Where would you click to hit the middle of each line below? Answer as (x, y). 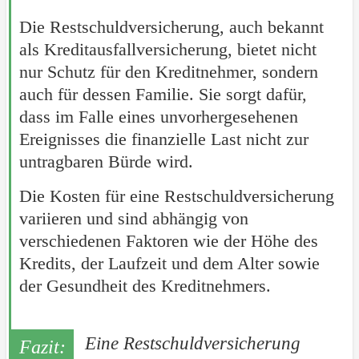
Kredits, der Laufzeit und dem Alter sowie (169, 264)
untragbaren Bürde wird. (106, 162)
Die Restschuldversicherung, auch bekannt (171, 27)
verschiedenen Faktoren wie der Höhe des (168, 241)
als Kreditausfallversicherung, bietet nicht (167, 50)
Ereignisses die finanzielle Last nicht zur (163, 139)
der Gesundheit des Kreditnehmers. (145, 286)
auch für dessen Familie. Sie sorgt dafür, (163, 95)
